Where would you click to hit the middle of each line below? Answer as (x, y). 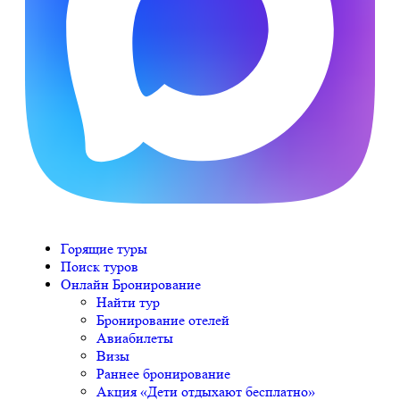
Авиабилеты (135, 338)
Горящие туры (104, 249)
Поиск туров (100, 267)
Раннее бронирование (163, 374)
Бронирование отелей (163, 320)
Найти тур (128, 302)
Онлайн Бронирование (131, 284)
